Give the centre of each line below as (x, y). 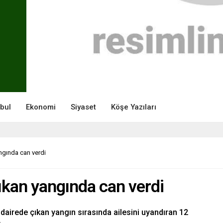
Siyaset (83, 107)
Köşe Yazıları (134, 107)
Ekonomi (41, 107)
